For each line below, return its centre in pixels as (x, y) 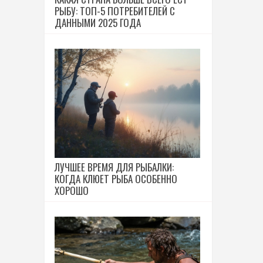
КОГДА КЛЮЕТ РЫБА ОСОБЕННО (116, 179)
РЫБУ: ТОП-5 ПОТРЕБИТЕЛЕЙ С (115, 11)
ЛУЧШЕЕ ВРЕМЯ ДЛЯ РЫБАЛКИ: (114, 167)
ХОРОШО (72, 190)
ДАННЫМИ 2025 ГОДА (98, 23)
